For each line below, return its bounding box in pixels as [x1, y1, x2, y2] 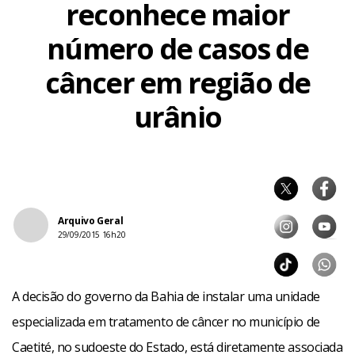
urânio [133, 97, 222, 136]
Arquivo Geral [58, 214, 124, 227]
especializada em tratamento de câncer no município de [12, 313, 320, 330]
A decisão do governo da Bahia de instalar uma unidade [12, 288, 320, 305]
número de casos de [47, 29, 308, 68]
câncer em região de [44, 63, 311, 102]
